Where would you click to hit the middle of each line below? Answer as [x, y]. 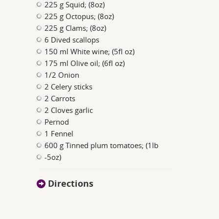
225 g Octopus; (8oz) [79, 16]
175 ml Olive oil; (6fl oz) [85, 63]
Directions [70, 184]
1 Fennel [59, 133]
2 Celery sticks [69, 87]
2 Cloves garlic [69, 110]
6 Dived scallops [72, 40]
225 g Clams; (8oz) [76, 28]
